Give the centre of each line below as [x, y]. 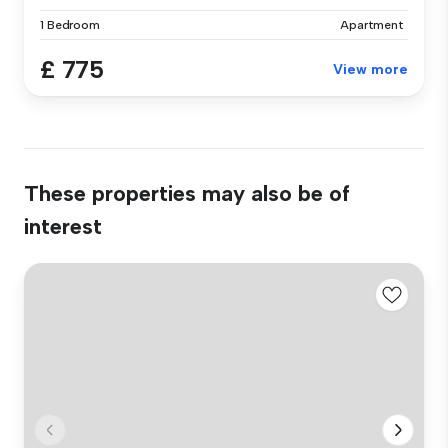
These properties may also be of [187, 193]
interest [63, 226]
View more [370, 69]
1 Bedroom [70, 24]
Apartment [372, 24]
